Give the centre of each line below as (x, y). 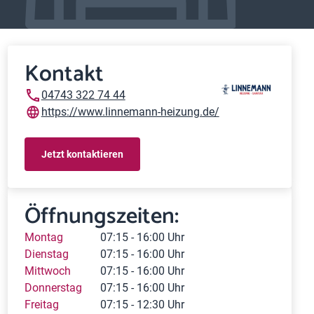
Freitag (41, 305)
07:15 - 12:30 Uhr (142, 305)
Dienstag (46, 254)
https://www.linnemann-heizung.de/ (130, 112)
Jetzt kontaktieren (82, 154)
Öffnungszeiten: (101, 217)
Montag (43, 237)
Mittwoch (47, 271)
